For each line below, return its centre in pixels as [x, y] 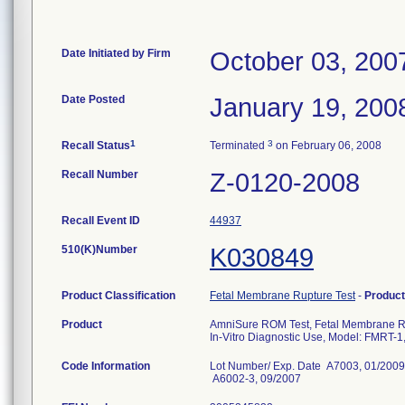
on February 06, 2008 [327, 146]
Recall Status [96, 146]
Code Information [106, 366]
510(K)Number [99, 250]
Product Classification [118, 296]
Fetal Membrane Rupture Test [283, 296]
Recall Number [100, 174]
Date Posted [93, 99]
